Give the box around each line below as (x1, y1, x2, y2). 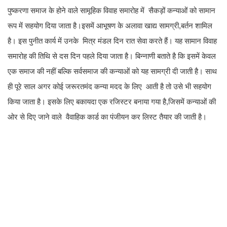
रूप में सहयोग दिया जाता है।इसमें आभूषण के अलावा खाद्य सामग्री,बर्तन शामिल (8, 21, 212, 30)
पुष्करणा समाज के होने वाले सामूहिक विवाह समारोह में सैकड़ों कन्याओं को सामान (8, 6, 215, 15)
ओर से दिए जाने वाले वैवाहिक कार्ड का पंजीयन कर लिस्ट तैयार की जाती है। (8, 112, 207, 122)
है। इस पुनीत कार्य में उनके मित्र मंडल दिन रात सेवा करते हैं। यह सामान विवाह (8, 36, 217, 46)
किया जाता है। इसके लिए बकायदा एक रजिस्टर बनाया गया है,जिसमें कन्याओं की (8, 97, 216, 106)
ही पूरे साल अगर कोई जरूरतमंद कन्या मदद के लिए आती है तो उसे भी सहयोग (8, 82, 211, 91)
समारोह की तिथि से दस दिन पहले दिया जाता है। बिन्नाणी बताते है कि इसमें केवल (8, 52, 218, 61)
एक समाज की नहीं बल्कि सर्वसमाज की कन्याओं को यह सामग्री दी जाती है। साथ (8, 67, 217, 76)
